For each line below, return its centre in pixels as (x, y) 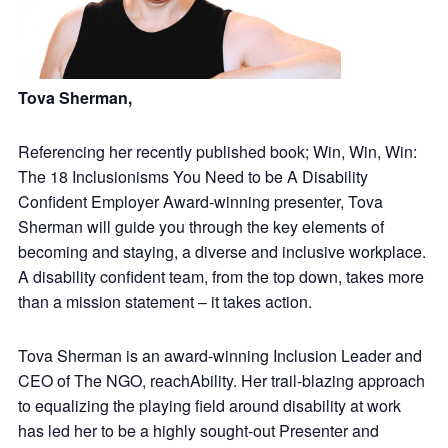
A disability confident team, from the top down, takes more (221, 276)
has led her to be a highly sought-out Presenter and (198, 430)
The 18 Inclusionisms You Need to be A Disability (193, 176)
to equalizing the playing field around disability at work (209, 405)
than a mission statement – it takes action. (167, 301)
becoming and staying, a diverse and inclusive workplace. (222, 251)
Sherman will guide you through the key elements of (201, 226)
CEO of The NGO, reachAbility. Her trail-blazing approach (221, 380)
